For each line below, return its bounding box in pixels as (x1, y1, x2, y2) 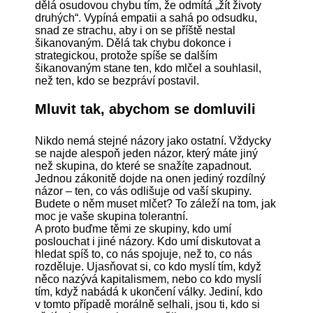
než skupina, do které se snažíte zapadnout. (35, 160, 252, 173)
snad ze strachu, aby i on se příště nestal (35, 24, 235, 37)
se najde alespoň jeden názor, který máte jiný (35, 147, 258, 160)
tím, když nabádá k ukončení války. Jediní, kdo (35, 286, 263, 298)
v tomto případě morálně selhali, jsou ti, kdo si (35, 298, 260, 311)
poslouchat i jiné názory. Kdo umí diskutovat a (35, 235, 261, 248)
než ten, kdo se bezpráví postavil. (35, 75, 199, 87)
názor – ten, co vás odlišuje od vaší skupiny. (35, 185, 252, 198)
